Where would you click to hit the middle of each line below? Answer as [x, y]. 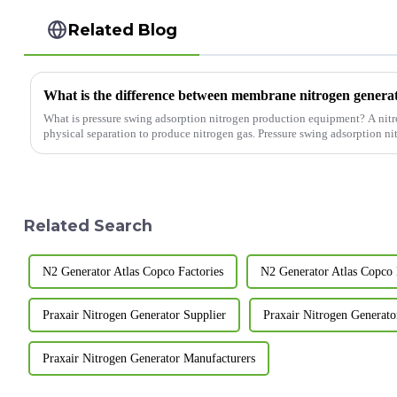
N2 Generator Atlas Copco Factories [132, 271]
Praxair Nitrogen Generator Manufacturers [148, 358]
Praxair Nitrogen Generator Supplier [134, 315]
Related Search [88, 225]
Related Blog [123, 29]
